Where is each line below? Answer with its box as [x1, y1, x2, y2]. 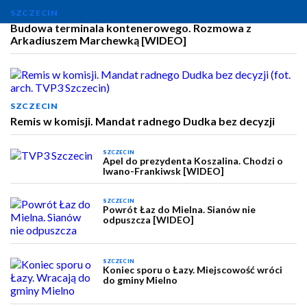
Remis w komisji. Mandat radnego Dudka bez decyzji [10, 114, 275, 127]
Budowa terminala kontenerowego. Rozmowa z [10, 21, 251, 34]
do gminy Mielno [103, 274, 178, 286]
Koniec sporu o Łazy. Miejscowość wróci [103, 264, 283, 275]
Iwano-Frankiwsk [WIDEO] [103, 165, 225, 177]
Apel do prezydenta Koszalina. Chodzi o [103, 155, 284, 167]
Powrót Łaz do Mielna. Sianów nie [103, 204, 256, 215]
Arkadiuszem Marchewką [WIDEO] [10, 34, 186, 47]
